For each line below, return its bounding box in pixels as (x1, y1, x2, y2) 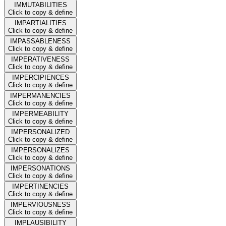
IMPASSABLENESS (10, 37, 71, 45)
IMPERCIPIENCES (12, 73, 69, 81)
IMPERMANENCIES (10, 91, 71, 99)
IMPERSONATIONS (11, 164, 70, 172)
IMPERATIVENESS (11, 55, 70, 63)
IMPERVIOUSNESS (10, 200, 71, 208)
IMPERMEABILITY (12, 109, 69, 118)
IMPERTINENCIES (12, 182, 69, 190)
